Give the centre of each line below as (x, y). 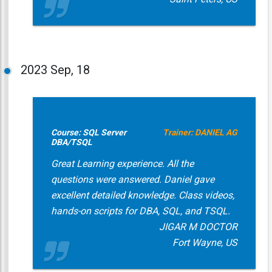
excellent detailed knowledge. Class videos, (142, 195)
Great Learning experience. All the (122, 164)
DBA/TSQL (71, 142)
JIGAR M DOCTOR (198, 227)
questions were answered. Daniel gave (132, 179)
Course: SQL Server (88, 132)
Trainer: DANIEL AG (200, 132)
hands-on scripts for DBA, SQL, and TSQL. (140, 211)
